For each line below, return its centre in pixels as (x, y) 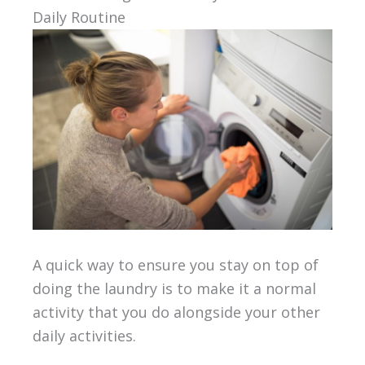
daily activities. (84, 335)
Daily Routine (79, 18)
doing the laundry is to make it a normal (174, 288)
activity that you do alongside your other (176, 312)
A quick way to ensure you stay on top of (175, 264)
